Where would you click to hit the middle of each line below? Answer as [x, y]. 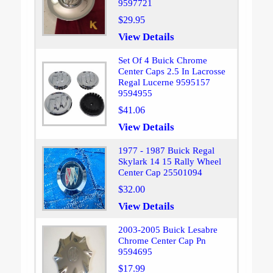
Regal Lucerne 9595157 [164, 83]
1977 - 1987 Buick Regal [166, 151]
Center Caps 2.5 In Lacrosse [172, 72]
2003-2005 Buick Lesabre [168, 230]
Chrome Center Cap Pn [162, 241]
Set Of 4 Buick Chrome [162, 61]
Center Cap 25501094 [160, 173]
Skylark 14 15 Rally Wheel [169, 162]
